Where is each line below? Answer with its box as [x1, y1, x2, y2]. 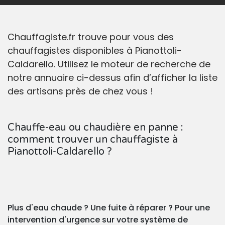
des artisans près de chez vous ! [8, 85, 153, 98]
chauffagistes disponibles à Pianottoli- [8, 44, 182, 57]
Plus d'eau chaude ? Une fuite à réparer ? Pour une [8, 202, 210, 214]
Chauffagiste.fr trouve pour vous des [8, 31, 174, 44]
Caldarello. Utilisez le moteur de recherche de [8, 58, 210, 71]
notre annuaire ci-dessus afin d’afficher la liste [8, 71, 217, 84]
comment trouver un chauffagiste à [8, 134, 178, 146]
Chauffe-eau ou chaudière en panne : [8, 122, 183, 134]
